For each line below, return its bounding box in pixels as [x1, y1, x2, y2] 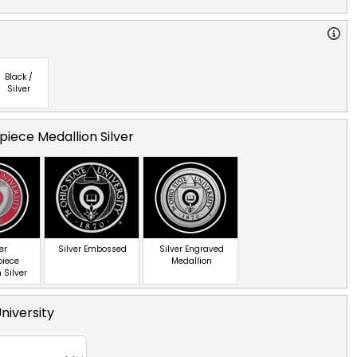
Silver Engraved [159, 242, 224, 255]
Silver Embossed [58, 242, 127, 255]
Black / [5, 70, 33, 83]
